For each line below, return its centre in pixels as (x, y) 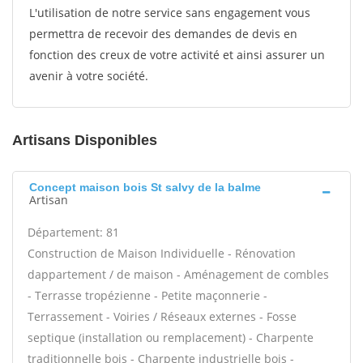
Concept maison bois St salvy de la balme (145, 187)
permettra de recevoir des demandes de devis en (163, 34)
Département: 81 (73, 232)
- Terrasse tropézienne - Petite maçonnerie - (147, 295)
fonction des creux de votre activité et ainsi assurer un (177, 55)
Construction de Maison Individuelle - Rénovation (162, 253)
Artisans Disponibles (85, 140)
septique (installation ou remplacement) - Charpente (171, 337)
